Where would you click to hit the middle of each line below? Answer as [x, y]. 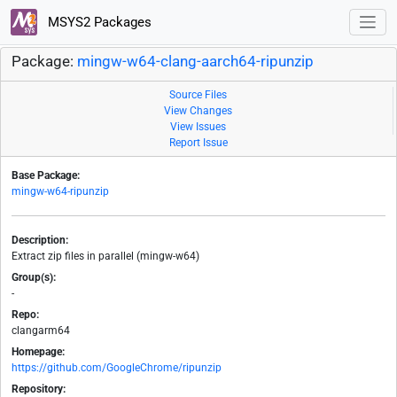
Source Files [198, 95]
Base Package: [46, 176]
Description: [40, 241]
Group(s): [34, 278]
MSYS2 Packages [97, 22]
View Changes [198, 111]
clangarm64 [41, 331]
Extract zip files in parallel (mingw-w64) [105, 257]
